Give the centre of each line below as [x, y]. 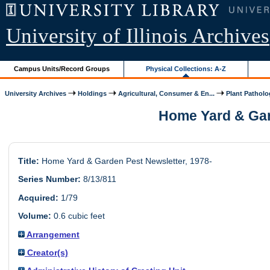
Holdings [93, 93]
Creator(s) [46, 252]
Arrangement [52, 234]
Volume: [34, 216]
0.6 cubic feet [78, 216]
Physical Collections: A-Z [186, 68]
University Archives [36, 93]
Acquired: [38, 197]
